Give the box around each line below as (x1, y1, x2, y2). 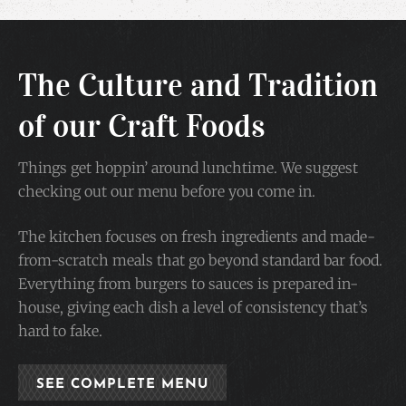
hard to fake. (18, 321, 102, 340)
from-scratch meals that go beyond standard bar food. (18, 250, 382, 269)
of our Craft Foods (18, 106, 266, 146)
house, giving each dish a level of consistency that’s (18, 297, 368, 316)
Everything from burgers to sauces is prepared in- (18, 274, 358, 293)
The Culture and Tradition (18, 65, 378, 105)
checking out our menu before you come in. (18, 181, 315, 200)
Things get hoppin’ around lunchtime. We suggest (18, 158, 358, 177)
